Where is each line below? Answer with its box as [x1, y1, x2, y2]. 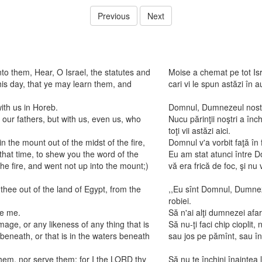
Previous [98, 10, 130, 22]
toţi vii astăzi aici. [168, 125, 230, 136]
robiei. [168, 195, 191, 206]
